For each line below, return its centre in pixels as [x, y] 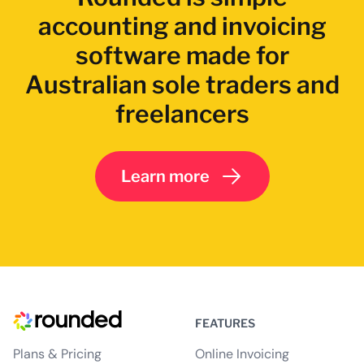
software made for [182, 55]
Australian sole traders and [182, 84]
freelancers [182, 113]
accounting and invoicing [182, 26]
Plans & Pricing [57, 353]
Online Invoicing [242, 353]
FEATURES [225, 323]
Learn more [165, 176]
